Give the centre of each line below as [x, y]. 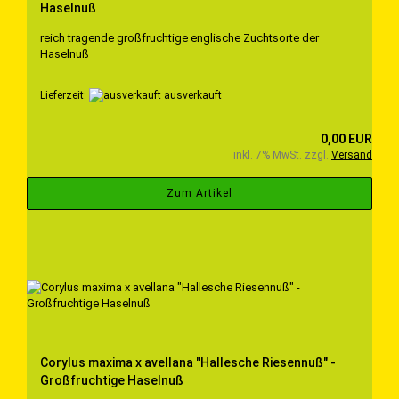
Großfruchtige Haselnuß [112, 381]
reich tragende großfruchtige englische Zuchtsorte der [179, 37]
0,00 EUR [346, 139]
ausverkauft [191, 95]
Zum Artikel [199, 194]
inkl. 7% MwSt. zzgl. [282, 155]
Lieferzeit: [65, 95]
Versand [352, 155]
